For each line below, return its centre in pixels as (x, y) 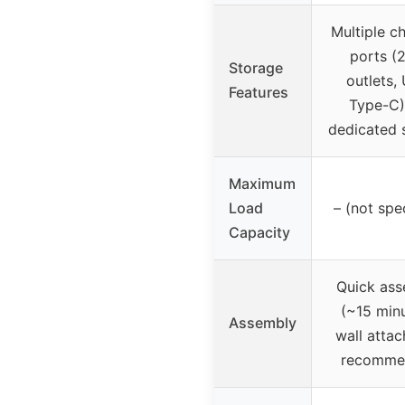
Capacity (259, 233)
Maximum (262, 184)
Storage (256, 68)
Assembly (263, 323)
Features (259, 93)
